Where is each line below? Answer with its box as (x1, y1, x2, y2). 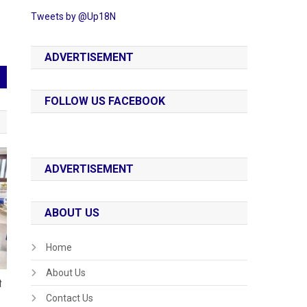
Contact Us (46, 292, 94, 304)
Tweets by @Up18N (31, 10, 116, 22)
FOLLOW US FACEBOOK (45, 94, 166, 108)
